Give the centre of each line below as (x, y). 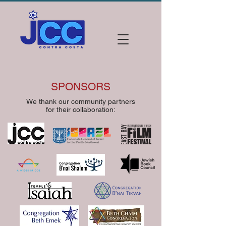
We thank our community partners (80, 101)
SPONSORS (81, 87)
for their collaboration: (80, 109)
